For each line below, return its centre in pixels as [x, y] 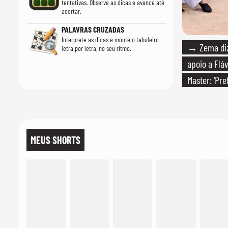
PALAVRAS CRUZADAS [93, 29]
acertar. [71, 11]
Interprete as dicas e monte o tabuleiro [110, 39]
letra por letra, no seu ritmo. [96, 48]
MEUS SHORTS [55, 140]
